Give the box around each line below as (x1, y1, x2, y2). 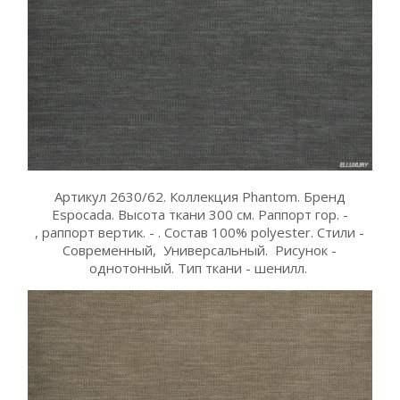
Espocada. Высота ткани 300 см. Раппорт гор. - (51, 204, 348, 223)
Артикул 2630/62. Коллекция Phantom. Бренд (54, 187, 346, 205)
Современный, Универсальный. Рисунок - (62, 240, 337, 259)
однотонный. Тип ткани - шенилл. (88, 258, 311, 277)
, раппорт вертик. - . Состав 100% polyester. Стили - (35, 222, 365, 241)
